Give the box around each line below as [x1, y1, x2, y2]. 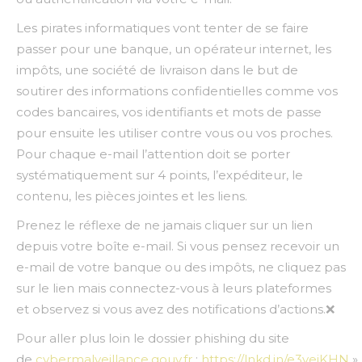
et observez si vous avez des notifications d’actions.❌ [16, 301, 335, 317]
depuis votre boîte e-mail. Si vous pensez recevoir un [16, 238, 339, 254]
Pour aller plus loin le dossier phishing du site [16, 330, 289, 346]
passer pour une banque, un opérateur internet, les [16, 41, 331, 57]
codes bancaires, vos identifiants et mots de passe [16, 104, 322, 120]
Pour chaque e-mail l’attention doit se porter [16, 146, 290, 162]
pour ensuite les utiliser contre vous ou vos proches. [16, 125, 333, 141]
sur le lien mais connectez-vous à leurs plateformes [16, 280, 331, 296]
